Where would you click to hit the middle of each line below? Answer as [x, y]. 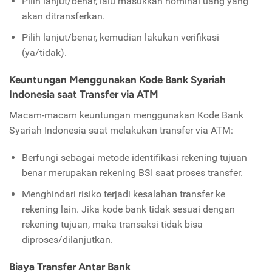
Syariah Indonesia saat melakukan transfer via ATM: [121, 131]
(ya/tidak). [44, 53]
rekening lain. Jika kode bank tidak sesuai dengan [128, 209]
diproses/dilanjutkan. [67, 240]
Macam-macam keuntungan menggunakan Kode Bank [126, 115]
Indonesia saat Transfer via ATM [84, 94]
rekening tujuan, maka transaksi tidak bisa [112, 225]
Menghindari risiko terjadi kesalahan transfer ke [123, 194]
